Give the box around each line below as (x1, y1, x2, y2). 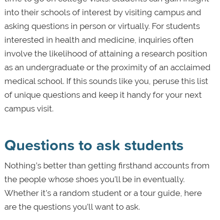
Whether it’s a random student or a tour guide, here (4, 188, 202, 198)
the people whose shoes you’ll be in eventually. (4, 174, 185, 184)
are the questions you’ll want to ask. (4, 201, 140, 212)
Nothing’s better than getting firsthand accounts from (4, 160, 210, 170)
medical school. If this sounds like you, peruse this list (4, 76, 208, 86)
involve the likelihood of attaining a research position (4, 48, 207, 58)
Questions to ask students (4, 133, 188, 156)
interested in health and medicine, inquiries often (4, 34, 193, 45)
